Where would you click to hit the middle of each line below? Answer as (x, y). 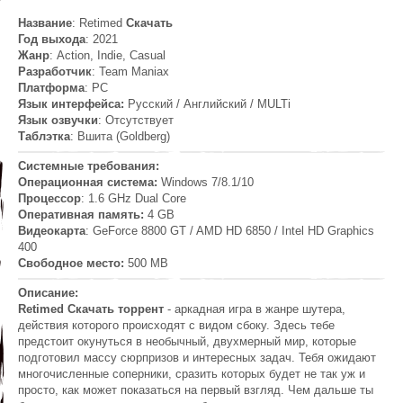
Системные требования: (89, 166)
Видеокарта (52, 231)
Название (45, 23)
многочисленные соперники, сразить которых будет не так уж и (192, 374)
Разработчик (55, 72)
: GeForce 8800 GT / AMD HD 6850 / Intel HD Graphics (230, 231)
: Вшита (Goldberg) (120, 137)
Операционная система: (88, 183)
